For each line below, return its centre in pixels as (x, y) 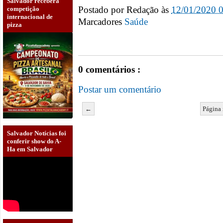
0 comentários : (109, 70)
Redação (144, 9)
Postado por (102, 9)
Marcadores (101, 22)
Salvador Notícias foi (37, 133)
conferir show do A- (34, 141)
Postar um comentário (120, 89)
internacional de (30, 16)
